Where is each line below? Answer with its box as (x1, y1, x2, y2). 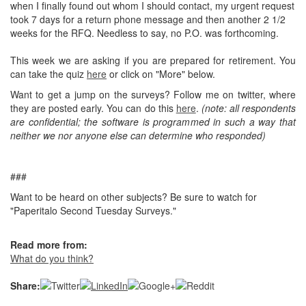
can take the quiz (10, 67, 87, 81)
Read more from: (10, 238, 87, 252)
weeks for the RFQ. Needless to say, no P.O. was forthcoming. (10, 26, 279, 40)
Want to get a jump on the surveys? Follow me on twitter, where (10, 87, 296, 102)
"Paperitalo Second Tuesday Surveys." (10, 204, 176, 218)
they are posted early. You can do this (10, 101, 176, 115)
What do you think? (10, 251, 94, 266)
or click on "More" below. (107, 67, 215, 81)
